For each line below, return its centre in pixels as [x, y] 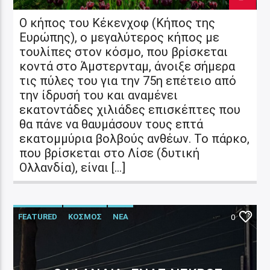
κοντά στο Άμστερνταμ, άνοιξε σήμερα [127, 66]
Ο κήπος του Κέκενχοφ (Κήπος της [118, 23]
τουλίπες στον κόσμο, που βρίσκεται [124, 52]
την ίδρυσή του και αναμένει [99, 95]
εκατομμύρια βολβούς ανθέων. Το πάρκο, [135, 138]
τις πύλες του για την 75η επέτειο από [128, 80]
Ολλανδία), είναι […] [73, 167]
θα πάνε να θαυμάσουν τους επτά [111, 124]
